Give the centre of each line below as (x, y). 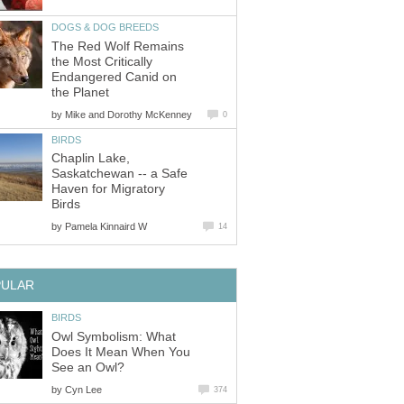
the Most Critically (102, 61)
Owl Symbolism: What (114, 336)
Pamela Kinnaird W (106, 227)
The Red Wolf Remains (118, 46)
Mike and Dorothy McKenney (129, 114)
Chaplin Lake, (91, 159)
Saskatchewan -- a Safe (119, 174)
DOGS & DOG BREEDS (105, 28)
